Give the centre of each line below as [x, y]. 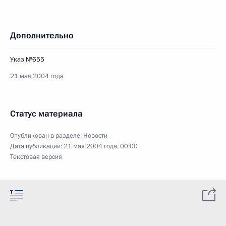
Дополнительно [42, 36]
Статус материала [46, 114]
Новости [95, 136]
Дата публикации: [37, 146]
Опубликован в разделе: [47, 136]
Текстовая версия [36, 157]
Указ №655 [27, 60]
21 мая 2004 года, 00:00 [101, 146]
